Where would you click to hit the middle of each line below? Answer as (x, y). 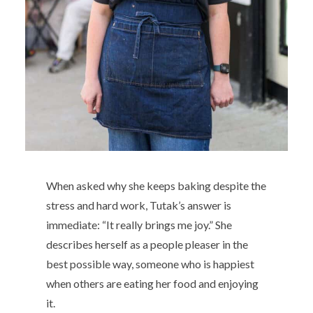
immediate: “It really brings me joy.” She (139, 224)
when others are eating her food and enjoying (153, 283)
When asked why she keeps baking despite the (156, 185)
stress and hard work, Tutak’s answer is (139, 205)
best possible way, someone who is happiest (151, 263)
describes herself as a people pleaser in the (147, 244)
